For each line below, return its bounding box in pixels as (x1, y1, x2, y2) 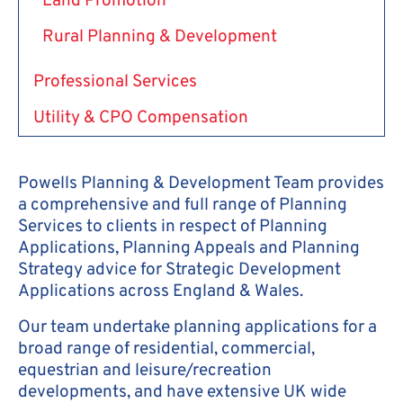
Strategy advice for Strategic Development (18, 258, 341, 281)
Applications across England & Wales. (18, 280, 303, 302)
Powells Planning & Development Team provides (18, 172, 384, 194)
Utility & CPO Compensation (33, 106, 248, 129)
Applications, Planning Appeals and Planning (18, 237, 360, 259)
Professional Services (33, 70, 197, 93)
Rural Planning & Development (42, 25, 277, 48)
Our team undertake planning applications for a (18, 316, 377, 338)
